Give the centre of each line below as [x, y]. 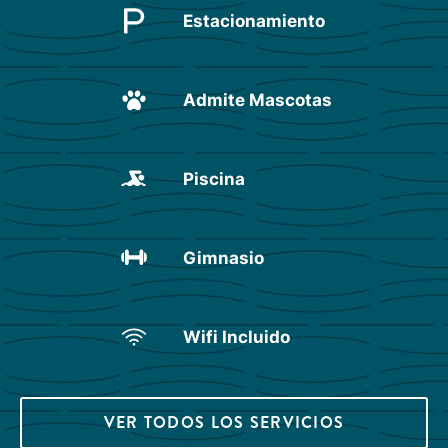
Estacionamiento [254, 20]
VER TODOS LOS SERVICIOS [224, 422]
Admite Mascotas [257, 99]
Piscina [214, 178]
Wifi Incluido [236, 336]
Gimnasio [223, 257]
